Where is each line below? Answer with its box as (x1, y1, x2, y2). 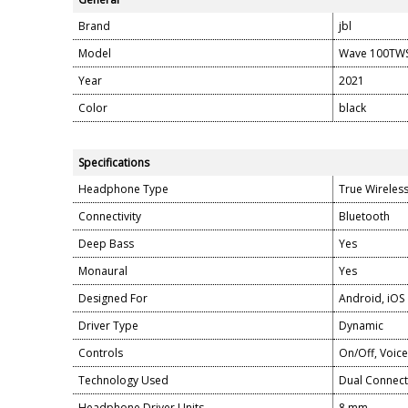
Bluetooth (339, 209, 390, 224)
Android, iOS (339, 291, 404, 306)
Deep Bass (78, 236, 134, 251)
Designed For (78, 291, 148, 306)
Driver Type (78, 318, 138, 333)
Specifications (78, 155, 149, 170)
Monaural (78, 263, 127, 279)
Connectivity (78, 209, 141, 224)
